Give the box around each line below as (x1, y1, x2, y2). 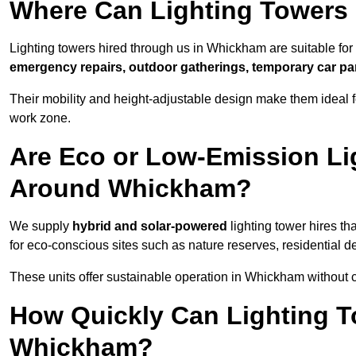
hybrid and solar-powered (72, 219, 227, 234)
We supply (10, 219, 72, 234)
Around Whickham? (10, 174, 252, 203)
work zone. (10, 111, 71, 126)
